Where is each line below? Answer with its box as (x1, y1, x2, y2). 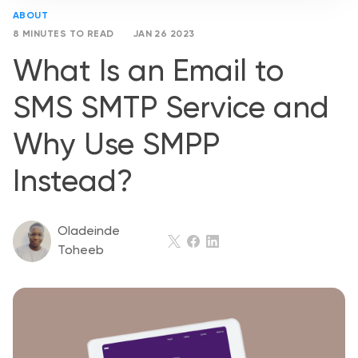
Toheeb (58, 244, 104, 257)
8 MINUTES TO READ (13, 30, 114, 39)
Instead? (13, 168, 133, 198)
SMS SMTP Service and (13, 94, 329, 125)
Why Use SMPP (13, 131, 220, 161)
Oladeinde (58, 225, 120, 238)
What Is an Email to (13, 58, 284, 88)
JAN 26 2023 (133, 30, 195, 39)
